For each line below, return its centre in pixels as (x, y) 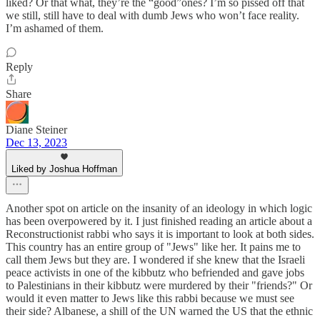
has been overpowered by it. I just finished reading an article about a (159, 221)
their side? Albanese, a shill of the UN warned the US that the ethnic (159, 311)
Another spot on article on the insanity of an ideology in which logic (159, 208)
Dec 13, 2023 (36, 142)
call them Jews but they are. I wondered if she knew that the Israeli (155, 259)
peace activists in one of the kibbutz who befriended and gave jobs (155, 272)
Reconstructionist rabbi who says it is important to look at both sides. (160, 234)
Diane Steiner (36, 129)
